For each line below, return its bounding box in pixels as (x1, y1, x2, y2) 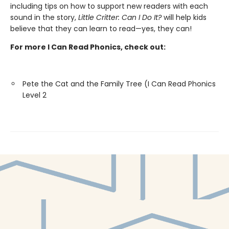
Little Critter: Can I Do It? (78, 12, 162, 22)
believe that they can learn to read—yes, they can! (10, 24, 192, 34)
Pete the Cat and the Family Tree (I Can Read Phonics (22, 79, 216, 89)
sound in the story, (10, 12, 78, 22)
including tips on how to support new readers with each (10, 1, 208, 11)
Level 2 (22, 90, 47, 100)
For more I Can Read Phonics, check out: (10, 42, 166, 52)
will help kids (162, 12, 207, 22)
